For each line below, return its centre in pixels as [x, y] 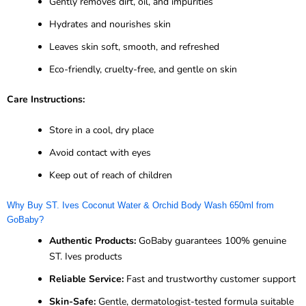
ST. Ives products [86, 256]
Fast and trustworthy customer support [210, 279]
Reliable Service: [86, 279]
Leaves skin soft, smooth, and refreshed [134, 46]
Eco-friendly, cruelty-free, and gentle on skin [143, 69]
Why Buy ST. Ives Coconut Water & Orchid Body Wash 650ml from [140, 205]
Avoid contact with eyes [100, 152]
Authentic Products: [93, 240]
